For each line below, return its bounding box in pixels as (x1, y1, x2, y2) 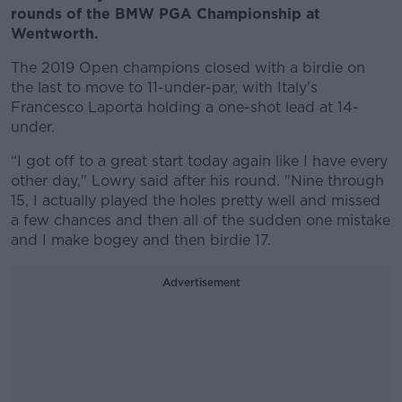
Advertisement (162, 275, 240, 289)
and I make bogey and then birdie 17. (11, 232, 271, 249)
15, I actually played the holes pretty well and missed (11, 192, 380, 209)
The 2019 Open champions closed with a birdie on (11, 59, 365, 76)
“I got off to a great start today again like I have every (11, 153, 388, 170)
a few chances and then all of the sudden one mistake (11, 212, 390, 229)
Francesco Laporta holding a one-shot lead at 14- (11, 99, 359, 116)
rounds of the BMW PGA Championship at (11, 5, 320, 22)
